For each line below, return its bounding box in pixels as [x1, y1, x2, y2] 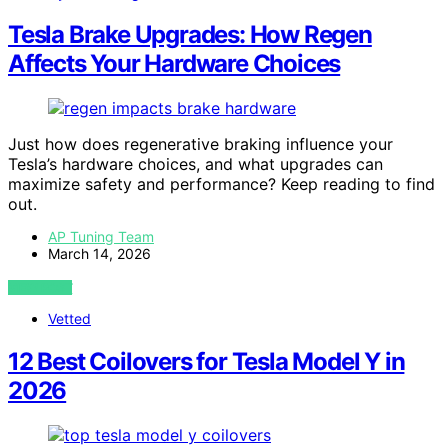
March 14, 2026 [48, 245, 151, 263]
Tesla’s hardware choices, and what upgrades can [8, 154, 383, 175]
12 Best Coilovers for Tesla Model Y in [8, 347, 405, 377]
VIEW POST [8, 280, 73, 296]
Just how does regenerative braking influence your [8, 134, 393, 155]
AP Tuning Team [48, 228, 154, 246]
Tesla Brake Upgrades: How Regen [8, 20, 372, 50]
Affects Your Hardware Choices [8, 49, 341, 79]
